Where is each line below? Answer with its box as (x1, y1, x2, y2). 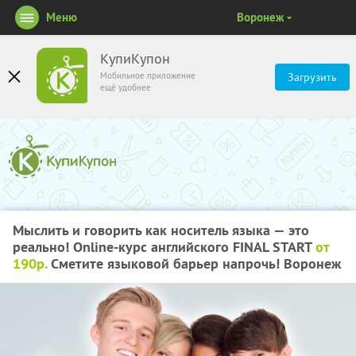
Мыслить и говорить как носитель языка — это (13, 221, 309, 239)
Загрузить (288, 70, 337, 84)
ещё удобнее (100, 82, 151, 93)
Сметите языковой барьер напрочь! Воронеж (47, 254, 341, 273)
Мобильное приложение (100, 70, 195, 81)
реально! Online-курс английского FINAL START (13, 238, 315, 256)
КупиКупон (100, 50, 170, 68)
